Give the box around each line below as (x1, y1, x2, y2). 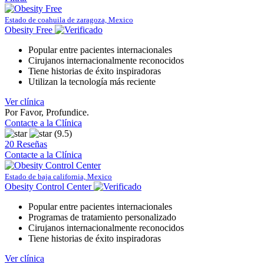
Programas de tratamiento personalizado (28, 212, 176, 222)
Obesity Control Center (5, 181, 91, 192)
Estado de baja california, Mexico (5, 171, 112, 181)
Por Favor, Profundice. (5, 107, 89, 117)
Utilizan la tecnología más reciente (28, 76, 156, 87)
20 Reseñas (5, 138, 47, 149)
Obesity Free (5, 24, 55, 35)
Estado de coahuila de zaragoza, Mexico (5, 15, 133, 24)
